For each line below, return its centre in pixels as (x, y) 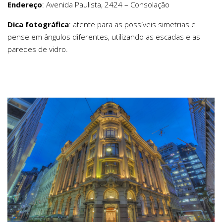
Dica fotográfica (38, 24)
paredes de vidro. (38, 49)
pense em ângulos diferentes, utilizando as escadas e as (104, 36)
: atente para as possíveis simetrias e (132, 24)
